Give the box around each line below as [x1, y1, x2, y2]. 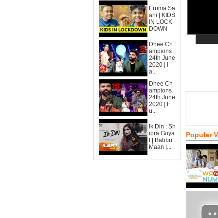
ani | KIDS [149, 12, 175, 18]
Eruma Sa [149, 5, 175, 12]
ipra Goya [149, 130, 175, 137]
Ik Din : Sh [149, 123, 176, 130]
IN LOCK [149, 18, 172, 25]
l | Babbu [149, 137, 172, 144]
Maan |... [149, 144, 171, 150]
